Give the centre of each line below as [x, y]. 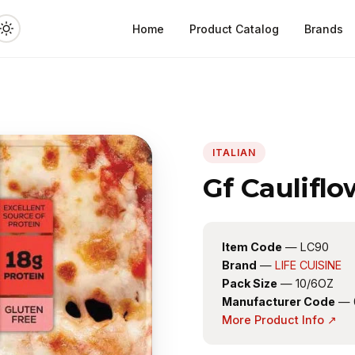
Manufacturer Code [279, 302]
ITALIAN [234, 153]
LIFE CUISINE [308, 265]
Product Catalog [234, 29]
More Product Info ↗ [279, 320]
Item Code [252, 247]
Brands [323, 29]
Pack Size [250, 283]
